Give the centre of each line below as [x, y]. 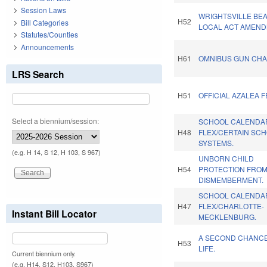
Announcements [47, 46]
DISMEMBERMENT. [231, 180]
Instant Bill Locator [54, 213]
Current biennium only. [44, 253]
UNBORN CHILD [226, 159]
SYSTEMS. [216, 143]
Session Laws [44, 10]
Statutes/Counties [49, 35]
